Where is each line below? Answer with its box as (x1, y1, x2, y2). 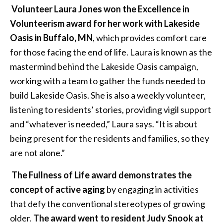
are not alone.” (10, 147, 65, 159)
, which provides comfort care (93, 32, 207, 44)
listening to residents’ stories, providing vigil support (10, 104, 211, 115)
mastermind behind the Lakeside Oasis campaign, (10, 61, 198, 72)
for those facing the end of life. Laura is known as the (10, 47, 212, 58)
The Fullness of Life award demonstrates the (11, 169, 192, 181)
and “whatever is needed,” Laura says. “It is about (10, 118, 197, 130)
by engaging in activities (105, 184, 199, 195)
